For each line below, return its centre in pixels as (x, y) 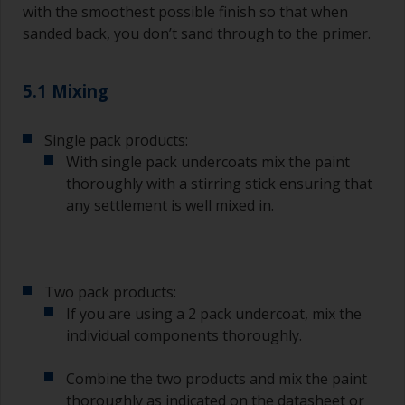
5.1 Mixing (66, 90)
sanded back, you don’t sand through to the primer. (197, 33)
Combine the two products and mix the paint (217, 378)
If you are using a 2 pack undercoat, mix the (214, 313)
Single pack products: (116, 140)
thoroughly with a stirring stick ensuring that (219, 183)
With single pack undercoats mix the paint (208, 161)
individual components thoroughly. (184, 335)
